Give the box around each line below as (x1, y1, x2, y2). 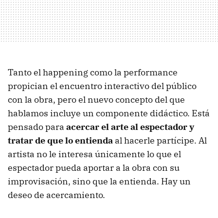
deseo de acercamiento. (8, 189, 105, 200)
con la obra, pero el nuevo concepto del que (8, 93, 185, 105)
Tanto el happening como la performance (8, 66, 178, 78)
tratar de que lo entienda (8, 134, 113, 146)
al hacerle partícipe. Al (113, 134, 207, 146)
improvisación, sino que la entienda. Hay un (8, 175, 191, 187)
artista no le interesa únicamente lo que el (8, 148, 181, 160)
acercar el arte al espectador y (66, 121, 194, 132)
